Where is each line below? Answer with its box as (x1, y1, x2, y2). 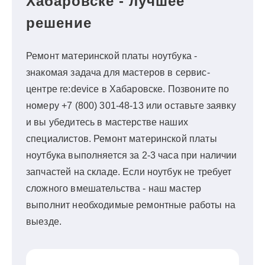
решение (26, 15, 92, 31)
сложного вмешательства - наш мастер (26, 183, 202, 193)
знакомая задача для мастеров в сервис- (26, 67, 210, 77)
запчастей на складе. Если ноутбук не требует (26, 167, 232, 177)
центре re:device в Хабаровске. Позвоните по (26, 84, 230, 94)
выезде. (26, 216, 62, 227)
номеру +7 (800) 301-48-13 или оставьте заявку (26, 101, 236, 111)
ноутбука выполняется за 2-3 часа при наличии (26, 150, 237, 160)
